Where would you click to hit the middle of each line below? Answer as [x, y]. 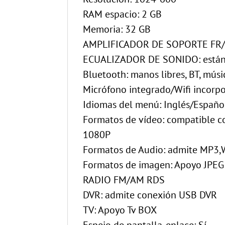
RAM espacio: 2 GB [123, 14]
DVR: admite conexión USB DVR [150, 195]
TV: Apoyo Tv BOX [120, 210]
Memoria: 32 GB [117, 29]
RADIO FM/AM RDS [124, 180]
